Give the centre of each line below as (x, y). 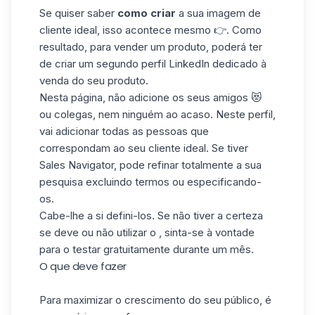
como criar (147, 13)
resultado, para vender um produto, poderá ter (151, 47)
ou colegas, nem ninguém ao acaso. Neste (144, 114)
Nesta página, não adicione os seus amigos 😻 (151, 97)
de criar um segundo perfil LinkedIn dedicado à (153, 64)
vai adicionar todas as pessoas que (124, 131)
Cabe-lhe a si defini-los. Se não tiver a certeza (151, 216)
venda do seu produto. (94, 81)
